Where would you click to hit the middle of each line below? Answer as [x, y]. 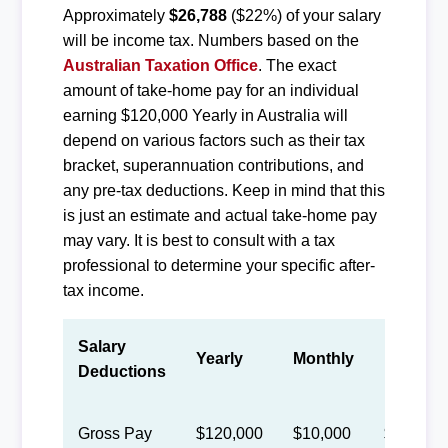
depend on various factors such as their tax [213, 140]
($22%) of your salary [303, 15]
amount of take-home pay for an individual [210, 90]
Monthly [323, 358]
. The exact [296, 65]
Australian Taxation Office [160, 65]
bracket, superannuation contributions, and [213, 165]
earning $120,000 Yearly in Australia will [205, 115]
